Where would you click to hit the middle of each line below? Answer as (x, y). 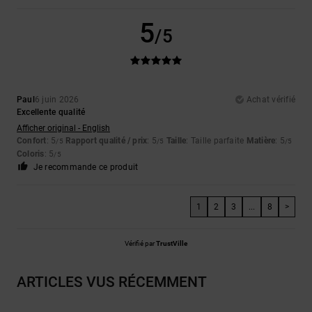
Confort (32, 140)
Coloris (31, 154)
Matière (261, 140)
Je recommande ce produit (86, 167)
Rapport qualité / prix (107, 140)
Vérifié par (140, 243)
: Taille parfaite (216, 140)
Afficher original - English (63, 128)
